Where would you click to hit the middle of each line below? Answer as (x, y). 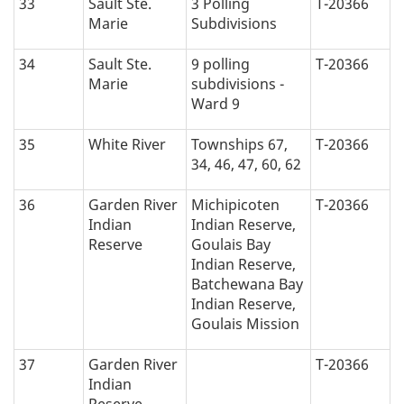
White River (127, 144)
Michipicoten (235, 204)
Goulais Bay (231, 244)
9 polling (220, 64)
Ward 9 (216, 103)
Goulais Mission (245, 323)
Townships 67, (239, 144)
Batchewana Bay (247, 284)
